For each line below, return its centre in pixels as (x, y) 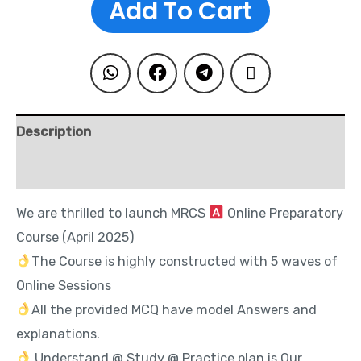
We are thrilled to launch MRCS (112, 213)
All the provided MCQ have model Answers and (174, 309)
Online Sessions (64, 285)
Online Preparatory (283, 213)
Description (54, 131)
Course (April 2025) (75, 237)
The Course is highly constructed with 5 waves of (184, 261)
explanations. (58, 334)
